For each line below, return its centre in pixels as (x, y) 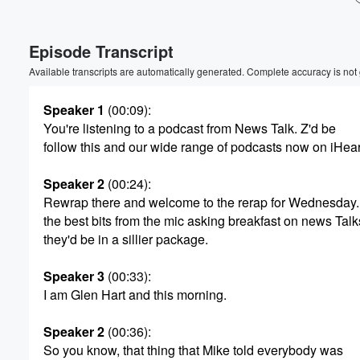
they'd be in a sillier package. (126, 239)
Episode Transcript (101, 51)
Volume (304, 34)
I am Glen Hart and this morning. (135, 295)
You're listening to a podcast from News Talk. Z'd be (190, 128)
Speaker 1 (74, 110)
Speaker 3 (74, 276)
